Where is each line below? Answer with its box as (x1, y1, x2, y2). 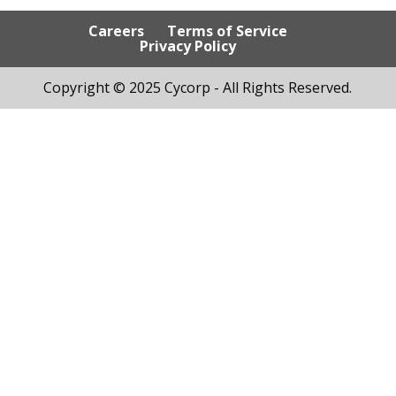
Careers (88, 21, 145, 41)
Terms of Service (167, 21, 288, 41)
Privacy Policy (140, 36, 237, 56)
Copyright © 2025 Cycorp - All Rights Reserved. (43, 78, 353, 97)
